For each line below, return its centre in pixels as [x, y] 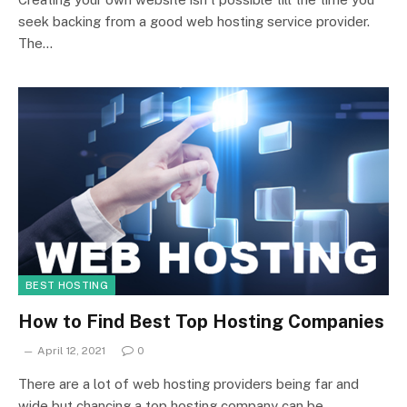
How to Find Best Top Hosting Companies [201, 322]
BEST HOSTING [67, 285]
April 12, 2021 [71, 351]
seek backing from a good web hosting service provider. [194, 21]
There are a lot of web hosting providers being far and [189, 384]
